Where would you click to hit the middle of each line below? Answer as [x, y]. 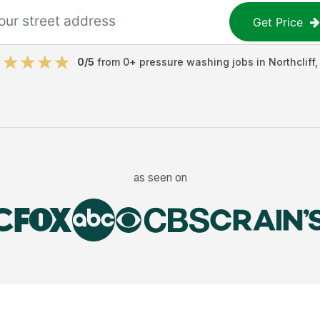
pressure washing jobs [196, 62]
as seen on [160, 177]
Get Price [278, 22]
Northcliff [292, 62]
